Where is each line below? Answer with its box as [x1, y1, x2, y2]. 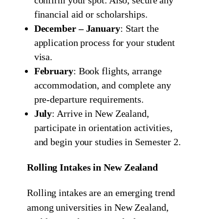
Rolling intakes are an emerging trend [27, 187, 175, 198]
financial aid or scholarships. [34, 9, 148, 20]
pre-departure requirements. [34, 94, 144, 105]
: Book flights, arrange [73, 66, 162, 77]
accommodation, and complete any [34, 80, 171, 91]
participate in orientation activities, [34, 122, 173, 133]
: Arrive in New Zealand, [52, 108, 149, 119]
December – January [34, 23, 120, 34]
